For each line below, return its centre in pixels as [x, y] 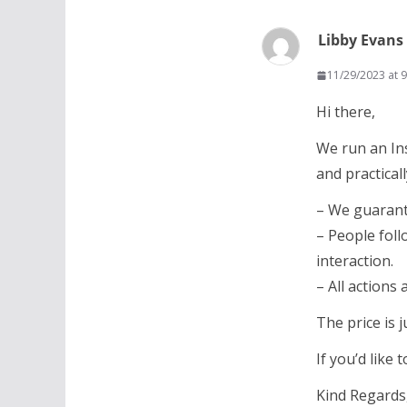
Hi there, [346, 112]
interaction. [355, 261]
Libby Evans [361, 40]
